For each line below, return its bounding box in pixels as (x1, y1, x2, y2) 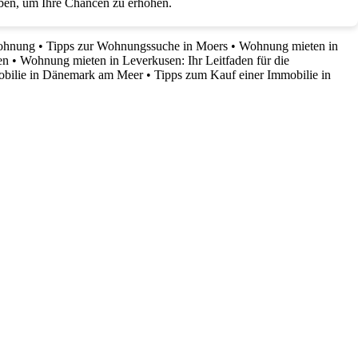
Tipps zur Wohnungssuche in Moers (46, 39, 228, 53)
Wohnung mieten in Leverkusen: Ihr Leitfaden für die (20, 54, 289, 67)
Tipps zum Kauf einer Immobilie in (154, 68, 331, 82)
